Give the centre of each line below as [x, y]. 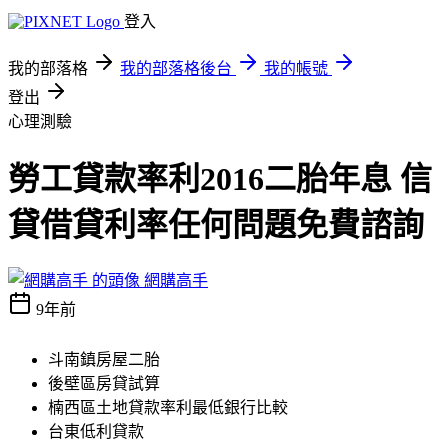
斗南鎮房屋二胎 [104, 359]
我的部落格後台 [176, 68]
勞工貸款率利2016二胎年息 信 [220, 179]
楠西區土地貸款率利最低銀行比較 [168, 407]
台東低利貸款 [96, 431]
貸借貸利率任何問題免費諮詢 [216, 225]
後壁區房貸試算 [104, 383]
